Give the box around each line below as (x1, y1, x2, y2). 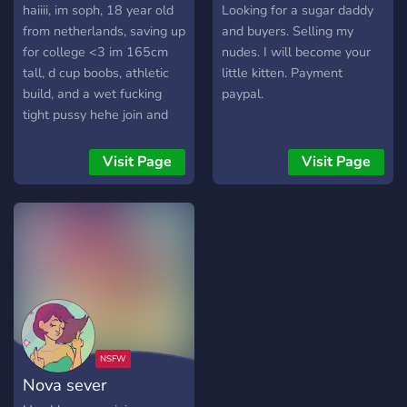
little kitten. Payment (222, 64, 342, 83)
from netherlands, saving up (23, 22, 185, 41)
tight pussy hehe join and (23, 105, 168, 124)
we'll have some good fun (23, 126, 174, 145)
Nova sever (23, 373, 107, 397)
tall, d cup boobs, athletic (23, 64, 169, 83)
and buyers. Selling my (222, 22, 353, 41)
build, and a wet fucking (23, 84, 162, 104)
